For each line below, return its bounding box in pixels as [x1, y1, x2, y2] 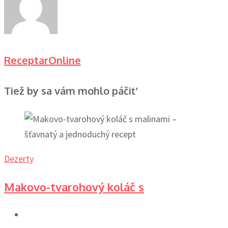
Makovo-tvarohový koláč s [4, 180, 144, 194]
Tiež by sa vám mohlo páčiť [4, 83, 135, 97]
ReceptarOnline [4, 53, 81, 67]
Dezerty [4, 153, 34, 165]
